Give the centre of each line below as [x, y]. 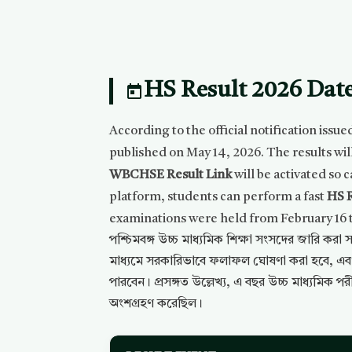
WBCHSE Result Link [171, 175]
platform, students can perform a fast [218, 197]
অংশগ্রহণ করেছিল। [156, 304]
